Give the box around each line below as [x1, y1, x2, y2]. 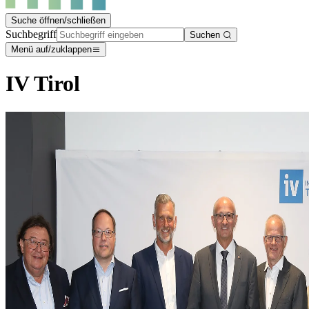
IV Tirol [6, 71, 80, 97]
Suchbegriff [6, 28, 57, 40]
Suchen [190, 30, 223, 40]
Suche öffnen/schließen [11, 15, 106, 26]
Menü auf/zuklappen [11, 44, 92, 54]
